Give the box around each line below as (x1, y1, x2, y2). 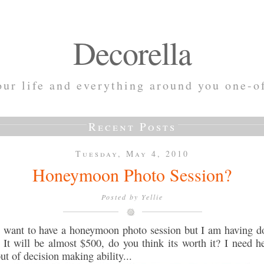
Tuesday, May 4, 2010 (75, 148, 189, 159)
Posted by (101, 192, 141, 202)
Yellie (141, 192, 163, 202)
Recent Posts (88, 119, 176, 134)
